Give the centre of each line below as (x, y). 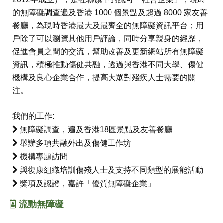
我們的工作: (33, 116)
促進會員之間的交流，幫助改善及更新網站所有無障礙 (108, 52)
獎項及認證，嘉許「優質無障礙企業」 (87, 183)
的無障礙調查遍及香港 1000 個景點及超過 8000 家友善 (110, 13)
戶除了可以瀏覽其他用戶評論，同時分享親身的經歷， (108, 39)
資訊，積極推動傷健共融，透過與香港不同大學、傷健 (108, 64)
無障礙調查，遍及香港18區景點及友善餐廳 (95, 130)
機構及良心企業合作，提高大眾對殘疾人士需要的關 (104, 77)
